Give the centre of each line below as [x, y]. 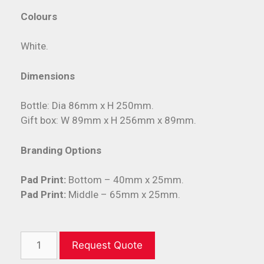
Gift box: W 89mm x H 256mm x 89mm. [108, 121]
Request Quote [107, 245]
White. [34, 46]
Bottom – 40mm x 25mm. [126, 180]
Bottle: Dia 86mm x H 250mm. [87, 106]
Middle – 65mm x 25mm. [124, 195]
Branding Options [61, 150]
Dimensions [48, 76]
